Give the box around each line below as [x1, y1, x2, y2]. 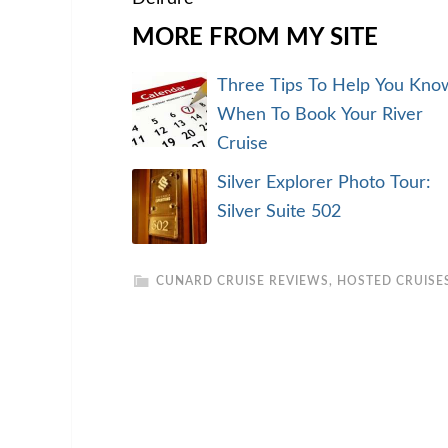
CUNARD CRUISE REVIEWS [156, 275, 329, 287]
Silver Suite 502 [217, 203, 341, 221]
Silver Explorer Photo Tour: [217, 174, 431, 192]
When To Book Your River [217, 106, 423, 124]
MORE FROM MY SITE [132, 26, 378, 50]
